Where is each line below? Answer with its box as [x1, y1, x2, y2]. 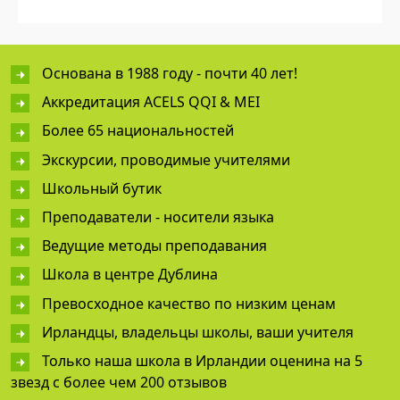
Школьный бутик [42, 178, 162, 198]
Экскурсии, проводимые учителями [42, 149, 290, 170]
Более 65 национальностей [42, 121, 234, 141]
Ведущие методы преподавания [42, 236, 267, 256]
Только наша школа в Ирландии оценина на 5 [42, 351, 362, 371]
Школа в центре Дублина [42, 264, 218, 285]
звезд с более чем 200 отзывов [11, 372, 227, 393]
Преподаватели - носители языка [42, 207, 274, 228]
